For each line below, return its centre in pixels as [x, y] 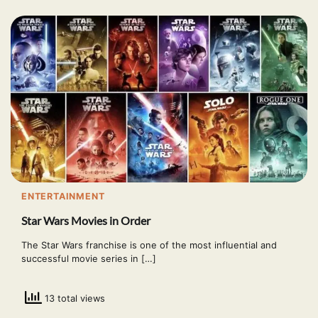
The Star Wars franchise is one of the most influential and [149, 245]
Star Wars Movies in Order [86, 221]
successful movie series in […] [89, 259]
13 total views [73, 298]
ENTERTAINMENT [63, 196]
